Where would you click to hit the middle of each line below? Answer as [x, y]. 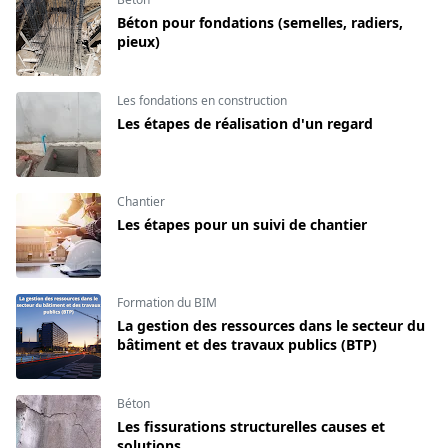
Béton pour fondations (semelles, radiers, [260, 22]
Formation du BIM [167, 302]
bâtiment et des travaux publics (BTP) [247, 344]
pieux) [138, 41]
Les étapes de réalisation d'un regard [245, 123]
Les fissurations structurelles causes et [251, 426]
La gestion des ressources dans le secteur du [271, 325]
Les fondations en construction [202, 100]
